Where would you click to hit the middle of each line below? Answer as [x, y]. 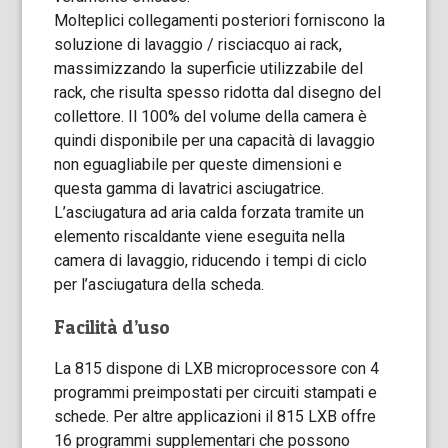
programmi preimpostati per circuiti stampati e [216, 392]
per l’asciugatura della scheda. [159, 284]
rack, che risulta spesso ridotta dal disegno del [218, 92]
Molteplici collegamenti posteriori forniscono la [220, 20]
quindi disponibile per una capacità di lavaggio [215, 140]
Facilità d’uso [112, 327]
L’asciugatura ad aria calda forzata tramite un [209, 212]
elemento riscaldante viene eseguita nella [200, 236]
